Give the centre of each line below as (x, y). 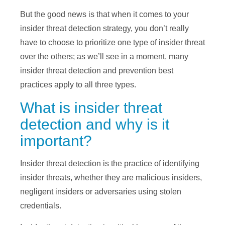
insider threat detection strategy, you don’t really (104, 29)
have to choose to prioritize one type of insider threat (113, 43)
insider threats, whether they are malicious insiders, (111, 178)
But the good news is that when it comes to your (104, 15)
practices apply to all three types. (78, 85)
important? (56, 141)
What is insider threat (91, 108)
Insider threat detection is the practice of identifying (110, 164)
